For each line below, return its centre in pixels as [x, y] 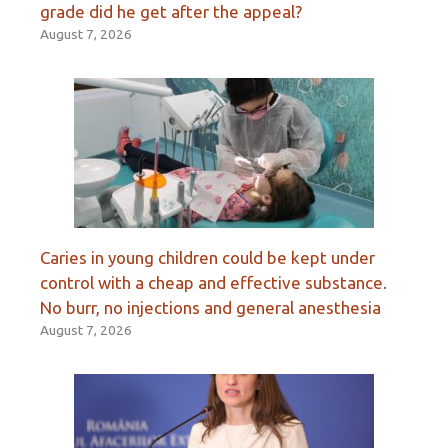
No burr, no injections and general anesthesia [210, 307]
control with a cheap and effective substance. [213, 282]
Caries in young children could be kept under [207, 257]
